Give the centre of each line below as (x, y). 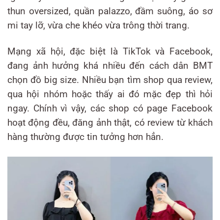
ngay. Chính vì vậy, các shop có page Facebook (110, 109)
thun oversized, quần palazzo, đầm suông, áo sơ (110, 12)
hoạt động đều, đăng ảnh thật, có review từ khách (110, 123)
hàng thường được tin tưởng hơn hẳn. (85, 137)
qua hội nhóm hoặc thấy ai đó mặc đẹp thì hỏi (110, 95)
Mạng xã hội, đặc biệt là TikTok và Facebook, (110, 52)
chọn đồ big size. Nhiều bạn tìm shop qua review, (110, 80)
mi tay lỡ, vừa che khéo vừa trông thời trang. (98, 26)
